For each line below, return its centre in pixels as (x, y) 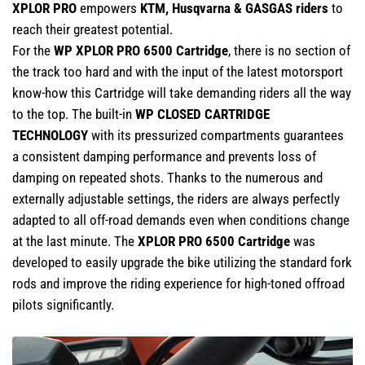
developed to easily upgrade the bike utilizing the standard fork (182, 262)
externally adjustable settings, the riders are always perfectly (176, 198)
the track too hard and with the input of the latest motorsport (178, 71)
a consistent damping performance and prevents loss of (164, 156)
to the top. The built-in (74, 114)
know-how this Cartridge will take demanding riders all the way (182, 92)
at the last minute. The (73, 241)
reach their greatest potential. (92, 29)
